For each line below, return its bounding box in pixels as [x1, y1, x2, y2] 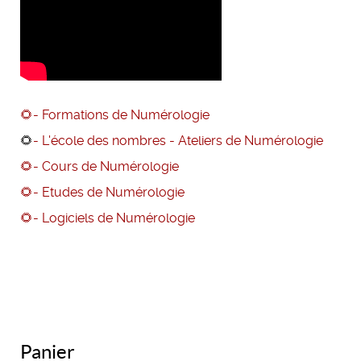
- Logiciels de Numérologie [33, 210, 195, 226]
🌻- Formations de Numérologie [20, 107, 210, 123]
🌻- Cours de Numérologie [20, 159, 179, 175]
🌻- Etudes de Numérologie [20, 185, 185, 201]
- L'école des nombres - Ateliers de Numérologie [33, 133, 323, 149]
